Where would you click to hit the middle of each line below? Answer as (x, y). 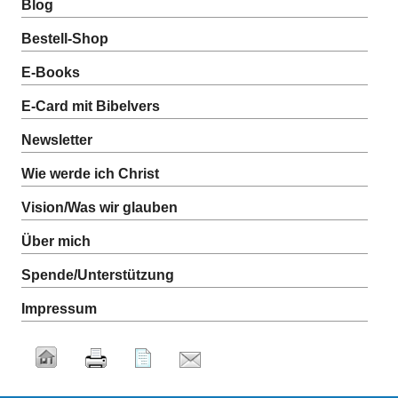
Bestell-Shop (65, 39)
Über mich (56, 241)
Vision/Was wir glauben (99, 207)
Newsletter (57, 140)
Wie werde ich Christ (90, 174)
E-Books (51, 72)
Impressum (59, 309)
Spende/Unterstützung (98, 275)
